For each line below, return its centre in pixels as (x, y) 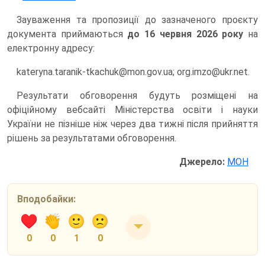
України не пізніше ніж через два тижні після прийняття (132, 124)
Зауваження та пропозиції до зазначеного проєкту (137, 20)
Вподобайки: (46, 199)
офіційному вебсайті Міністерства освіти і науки (132, 109)
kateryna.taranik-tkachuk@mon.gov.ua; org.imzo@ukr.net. (133, 72)
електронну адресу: (51, 48)
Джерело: (202, 161)
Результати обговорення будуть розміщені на (137, 95)
